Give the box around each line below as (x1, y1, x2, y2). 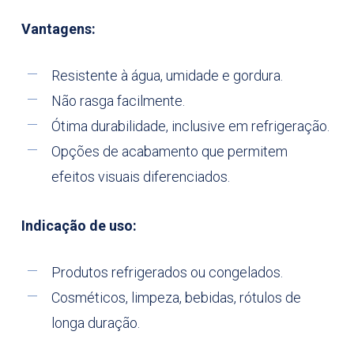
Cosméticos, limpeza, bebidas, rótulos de (51, 289, 301, 307)
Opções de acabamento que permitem (51, 143, 288, 160)
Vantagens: (21, 21, 96, 38)
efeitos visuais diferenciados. (51, 168, 230, 186)
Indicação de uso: (21, 217, 137, 235)
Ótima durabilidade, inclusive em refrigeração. (51, 118, 330, 135)
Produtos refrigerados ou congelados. (51, 264, 283, 281)
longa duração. (51, 314, 140, 332)
